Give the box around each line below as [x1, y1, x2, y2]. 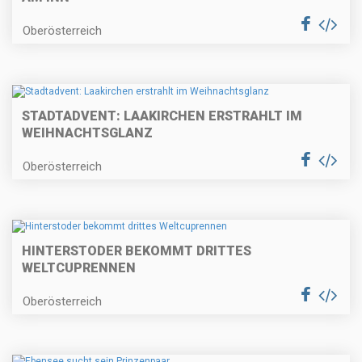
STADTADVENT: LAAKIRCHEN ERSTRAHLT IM [22, 107, 302, 124]
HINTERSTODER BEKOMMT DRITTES [22, 243, 251, 259]
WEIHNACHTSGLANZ [22, 124, 153, 141]
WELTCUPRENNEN [22, 260, 136, 276]
